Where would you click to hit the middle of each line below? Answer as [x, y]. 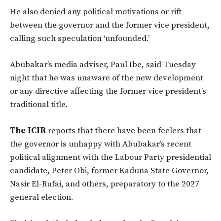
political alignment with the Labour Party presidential [110, 158]
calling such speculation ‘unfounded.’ [80, 39]
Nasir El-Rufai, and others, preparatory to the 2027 [105, 184]
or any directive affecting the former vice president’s [108, 92]
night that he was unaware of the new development [107, 78]
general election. [42, 198]
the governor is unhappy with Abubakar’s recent [101, 144]
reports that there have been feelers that [124, 131]
